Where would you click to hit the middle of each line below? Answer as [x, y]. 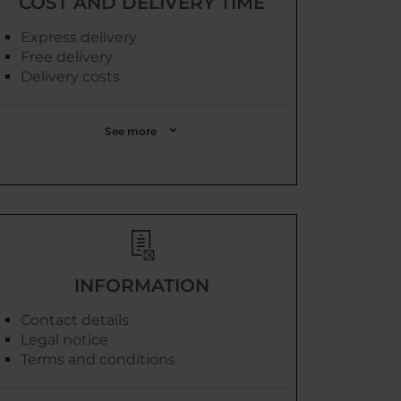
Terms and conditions [98, 359]
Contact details [75, 320]
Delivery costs [70, 77]
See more [131, 131]
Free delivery [67, 57]
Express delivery [79, 37]
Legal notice [64, 340]
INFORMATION [141, 286]
